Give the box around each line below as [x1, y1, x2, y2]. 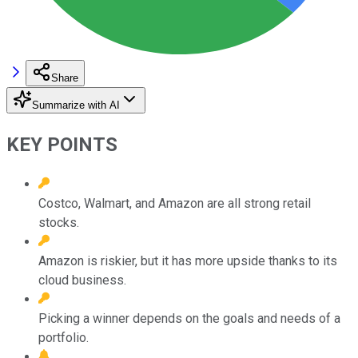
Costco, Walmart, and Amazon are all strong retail [38, 195, 311, 211]
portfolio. [38, 329, 89, 345]
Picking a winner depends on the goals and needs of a [38, 310, 340, 326]
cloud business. [38, 272, 126, 288]
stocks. [38, 214, 79, 230]
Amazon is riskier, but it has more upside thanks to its [38, 253, 337, 268]
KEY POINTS [6, 133, 117, 156]
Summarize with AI [32, 98, 120, 111]
